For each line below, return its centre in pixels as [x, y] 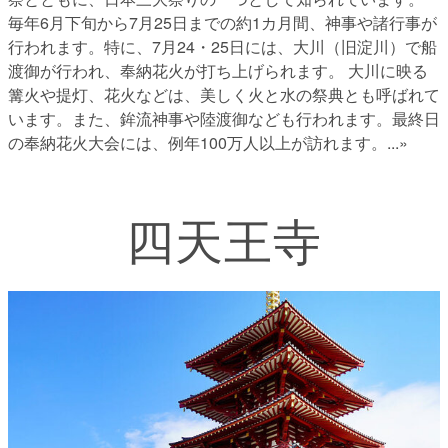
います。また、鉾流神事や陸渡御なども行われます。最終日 [224, 118]
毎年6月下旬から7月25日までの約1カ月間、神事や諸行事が [222, 22]
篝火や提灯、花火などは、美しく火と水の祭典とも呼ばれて [224, 94]
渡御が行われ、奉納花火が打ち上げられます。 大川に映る [218, 70]
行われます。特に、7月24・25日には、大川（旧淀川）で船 [222, 46]
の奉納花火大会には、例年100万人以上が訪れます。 [197, 142]
